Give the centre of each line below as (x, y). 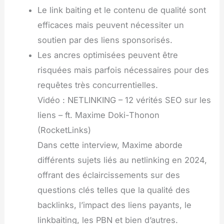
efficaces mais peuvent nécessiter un (110, 25)
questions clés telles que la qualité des (113, 190)
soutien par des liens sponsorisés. (105, 40)
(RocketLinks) (64, 130)
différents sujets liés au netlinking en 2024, (122, 160)
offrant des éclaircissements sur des (108, 175)
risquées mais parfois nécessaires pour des (123, 70)
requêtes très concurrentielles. (97, 85)
